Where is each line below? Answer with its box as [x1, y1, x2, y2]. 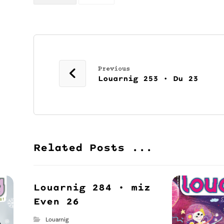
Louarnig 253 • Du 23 [98, 73, 198, 83]
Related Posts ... [33, 140, 153, 154]
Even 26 [33, 194, 79, 207]
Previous [98, 64, 130, 72]
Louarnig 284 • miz [33, 180, 151, 193]
